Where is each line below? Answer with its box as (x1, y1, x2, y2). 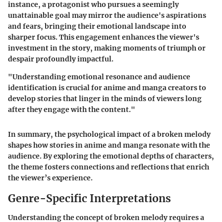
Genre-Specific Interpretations (8, 192, 171, 206)
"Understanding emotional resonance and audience (8, 72, 190, 82)
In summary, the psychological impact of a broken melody (8, 130, 211, 139)
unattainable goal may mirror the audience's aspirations (8, 11, 206, 20)
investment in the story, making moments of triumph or (8, 44, 206, 53)
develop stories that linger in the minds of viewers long (8, 94, 202, 104)
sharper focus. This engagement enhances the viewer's (8, 33, 199, 42)
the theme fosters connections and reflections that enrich (8, 163, 209, 172)
